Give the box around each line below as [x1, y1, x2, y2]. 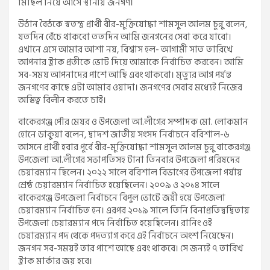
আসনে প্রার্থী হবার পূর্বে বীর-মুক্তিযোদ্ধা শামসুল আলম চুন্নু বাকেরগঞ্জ [18, 140, 251, 155]
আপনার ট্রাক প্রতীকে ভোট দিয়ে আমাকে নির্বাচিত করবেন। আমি [18, 55, 243, 71]
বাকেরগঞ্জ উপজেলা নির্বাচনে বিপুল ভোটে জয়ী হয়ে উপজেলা [18, 190, 225, 206]
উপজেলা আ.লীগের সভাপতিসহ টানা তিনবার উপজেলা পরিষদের [18, 152, 240, 168]
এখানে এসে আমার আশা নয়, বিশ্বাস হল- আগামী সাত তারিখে [18, 42, 233, 58]
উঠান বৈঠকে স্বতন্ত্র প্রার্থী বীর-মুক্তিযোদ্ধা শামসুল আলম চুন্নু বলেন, [18, 17, 247, 33]
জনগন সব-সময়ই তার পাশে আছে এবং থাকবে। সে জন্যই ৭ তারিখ [18, 241, 243, 257]
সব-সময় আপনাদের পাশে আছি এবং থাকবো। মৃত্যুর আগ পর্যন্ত [18, 67, 231, 83]
